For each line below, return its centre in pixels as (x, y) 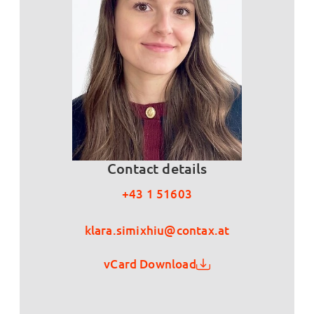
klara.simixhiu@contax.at (157, 230)
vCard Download (150, 264)
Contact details (157, 168)
